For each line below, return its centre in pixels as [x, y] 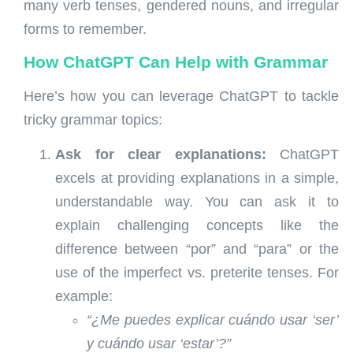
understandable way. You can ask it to [197, 202]
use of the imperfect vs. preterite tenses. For [197, 273]
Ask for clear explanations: [161, 155]
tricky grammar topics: [93, 119]
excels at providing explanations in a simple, [197, 178]
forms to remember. [85, 29]
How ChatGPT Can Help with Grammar [176, 61]
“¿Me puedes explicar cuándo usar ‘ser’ [213, 320]
